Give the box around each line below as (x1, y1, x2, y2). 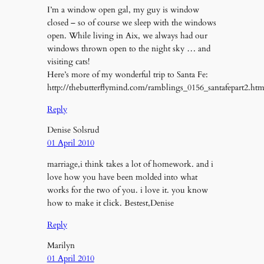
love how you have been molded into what (47, 171, 197, 183)
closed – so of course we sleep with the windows (47, 17, 216, 29)
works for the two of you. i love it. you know (47, 184, 208, 196)
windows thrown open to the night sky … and (47, 43, 210, 55)
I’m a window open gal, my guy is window (47, 4, 199, 16)
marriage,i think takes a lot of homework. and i (47, 159, 213, 170)
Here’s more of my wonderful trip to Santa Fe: (47, 69, 208, 81)
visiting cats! (47, 56, 90, 68)
